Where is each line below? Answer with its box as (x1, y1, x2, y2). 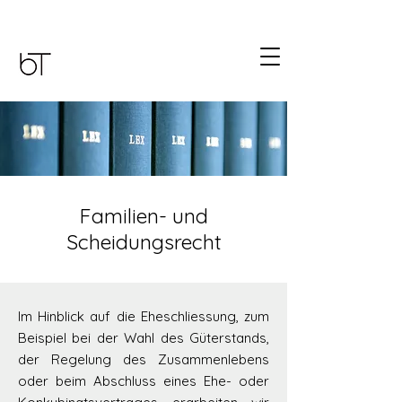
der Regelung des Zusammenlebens (18, 351, 269, 368)
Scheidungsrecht (66, 229, 222, 255)
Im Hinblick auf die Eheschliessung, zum (18, 308, 269, 325)
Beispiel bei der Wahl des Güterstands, (18, 329, 269, 346)
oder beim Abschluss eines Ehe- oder (18, 372, 269, 389)
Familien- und (79, 203, 208, 229)
